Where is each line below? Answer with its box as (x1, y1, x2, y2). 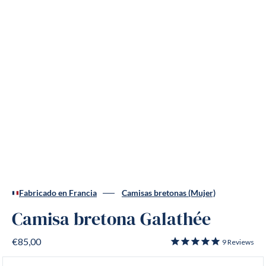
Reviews (226, 237, 254, 246)
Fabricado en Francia (19, 188, 97, 198)
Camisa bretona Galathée (12, 209, 211, 230)
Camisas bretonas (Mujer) (122, 188, 216, 198)
